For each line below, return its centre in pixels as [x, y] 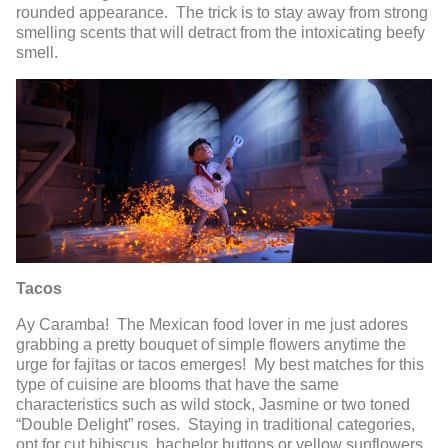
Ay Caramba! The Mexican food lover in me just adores [212, 325]
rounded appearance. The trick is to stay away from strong [222, 12]
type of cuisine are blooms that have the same [177, 385]
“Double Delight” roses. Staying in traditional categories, [215, 425]
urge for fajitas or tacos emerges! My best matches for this [220, 365]
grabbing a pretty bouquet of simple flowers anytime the [211, 345]
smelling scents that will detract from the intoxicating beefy [220, 32]
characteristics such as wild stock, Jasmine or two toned [213, 405]
